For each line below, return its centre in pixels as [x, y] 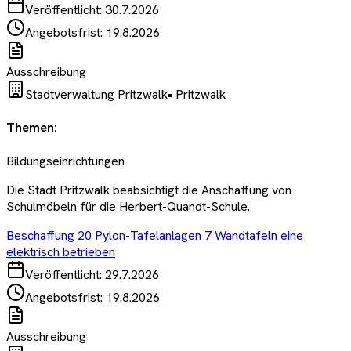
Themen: [32, 128]
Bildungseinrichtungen [65, 161]
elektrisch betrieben [61, 251]
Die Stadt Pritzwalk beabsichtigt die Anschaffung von [149, 190]
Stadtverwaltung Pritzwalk [96, 95]
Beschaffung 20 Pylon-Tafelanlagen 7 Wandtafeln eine [155, 235]
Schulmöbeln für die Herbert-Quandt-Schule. [128, 206]
